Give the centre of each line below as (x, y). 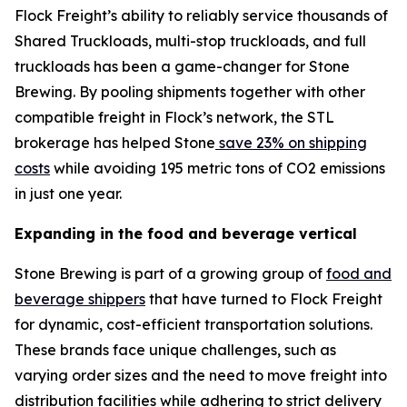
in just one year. (68, 194)
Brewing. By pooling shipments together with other (190, 92)
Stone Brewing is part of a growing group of (170, 273)
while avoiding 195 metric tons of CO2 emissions (218, 168)
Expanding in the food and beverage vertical (186, 233)
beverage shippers (80, 299)
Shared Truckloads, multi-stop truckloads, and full (190, 41)
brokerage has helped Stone (115, 143)
